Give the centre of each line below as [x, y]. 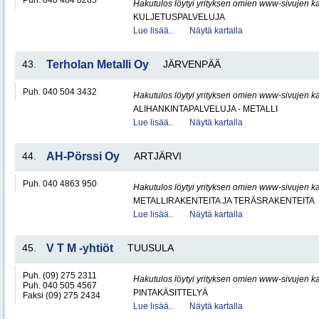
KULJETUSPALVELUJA [179, 17]
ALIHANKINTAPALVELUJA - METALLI [205, 109]
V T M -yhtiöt [80, 248]
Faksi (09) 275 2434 [62, 296]
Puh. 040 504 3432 [60, 92]
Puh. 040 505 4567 [60, 286]
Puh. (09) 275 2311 [60, 276]
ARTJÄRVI [158, 156]
